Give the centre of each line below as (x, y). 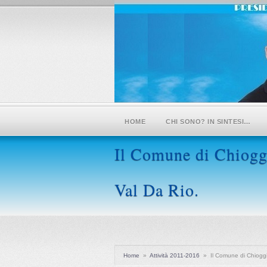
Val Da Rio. (157, 190)
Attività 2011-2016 (175, 255)
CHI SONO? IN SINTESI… (208, 122)
